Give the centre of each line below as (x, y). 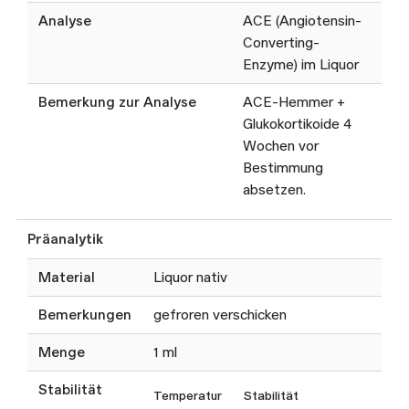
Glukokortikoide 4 (297, 124)
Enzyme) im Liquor (301, 65)
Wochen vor (281, 146)
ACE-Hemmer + (294, 102)
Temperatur (188, 396)
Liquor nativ (190, 278)
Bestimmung (283, 168)
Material (67, 278)
